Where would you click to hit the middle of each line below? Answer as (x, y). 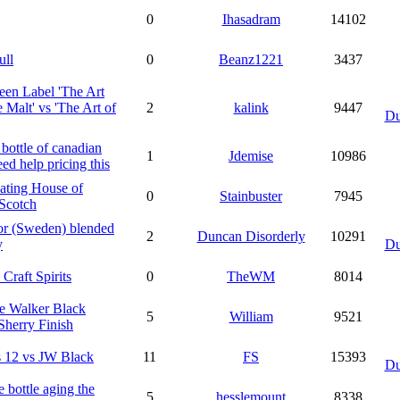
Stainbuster (251, 196)
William (251, 317)
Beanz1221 (251, 59)
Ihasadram (251, 19)
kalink (251, 108)
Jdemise (251, 156)
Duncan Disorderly (251, 236)
